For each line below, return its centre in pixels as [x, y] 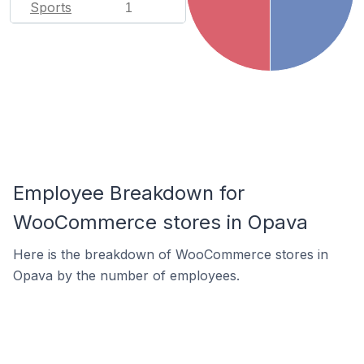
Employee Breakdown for [129, 193]
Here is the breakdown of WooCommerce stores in [171, 254]
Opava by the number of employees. [126, 275]
